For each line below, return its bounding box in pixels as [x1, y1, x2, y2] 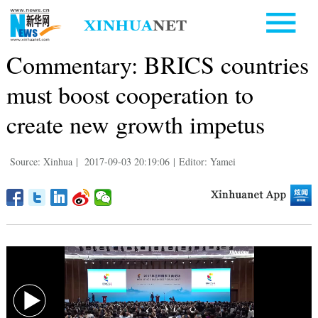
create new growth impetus [6, 107, 265, 141]
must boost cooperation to [6, 77, 253, 111]
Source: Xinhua [9, 154, 72, 168]
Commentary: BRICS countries [6, 48, 309, 81]
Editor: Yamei [178, 154, 236, 168]
